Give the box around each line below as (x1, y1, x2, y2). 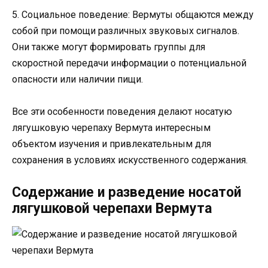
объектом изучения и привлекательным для (12, 138, 211, 150)
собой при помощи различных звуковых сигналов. (12, 25, 239, 36)
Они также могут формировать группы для (12, 41, 205, 53)
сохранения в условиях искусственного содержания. (12, 154, 248, 166)
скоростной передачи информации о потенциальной (12, 57, 246, 69)
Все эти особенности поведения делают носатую (12, 105, 232, 117)
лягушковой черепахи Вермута (12, 200, 212, 217)
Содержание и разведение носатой (12, 184, 241, 201)
